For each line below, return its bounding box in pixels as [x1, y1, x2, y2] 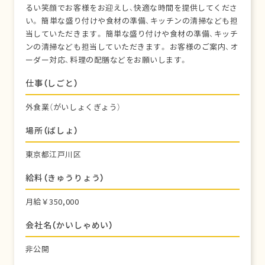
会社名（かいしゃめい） [25, 219, 114, 231]
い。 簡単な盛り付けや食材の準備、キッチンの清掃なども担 [25, 16, 238, 26]
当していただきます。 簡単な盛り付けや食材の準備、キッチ [25, 29, 238, 39]
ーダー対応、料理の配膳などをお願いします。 [25, 55, 188, 65]
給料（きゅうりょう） [25, 172, 105, 183]
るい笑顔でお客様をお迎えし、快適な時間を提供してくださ [25, 3, 238, 13]
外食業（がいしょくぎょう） [25, 102, 121, 112]
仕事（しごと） [25, 77, 79, 89]
